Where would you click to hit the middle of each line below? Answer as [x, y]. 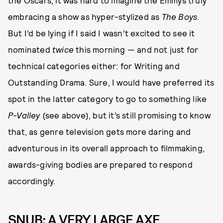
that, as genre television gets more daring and [100, 132]
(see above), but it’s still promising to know [125, 115]
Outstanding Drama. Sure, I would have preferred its [111, 82]
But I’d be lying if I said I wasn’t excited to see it [102, 33]
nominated [30, 50]
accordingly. [32, 181]
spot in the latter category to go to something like [108, 99]
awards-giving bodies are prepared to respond [100, 165]
